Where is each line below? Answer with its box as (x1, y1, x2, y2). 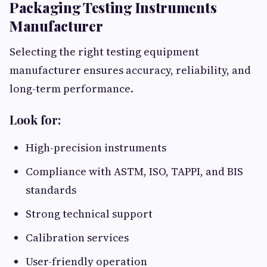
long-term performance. (10, 81, 133, 97)
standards (26, 182, 76, 198)
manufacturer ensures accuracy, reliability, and (10, 63, 251, 78)
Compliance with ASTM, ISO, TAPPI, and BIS (26, 164, 243, 179)
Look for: (10, 111, 61, 128)
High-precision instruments (26, 140, 166, 156)
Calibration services (26, 230, 129, 246)
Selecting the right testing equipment (10, 44, 199, 60)
